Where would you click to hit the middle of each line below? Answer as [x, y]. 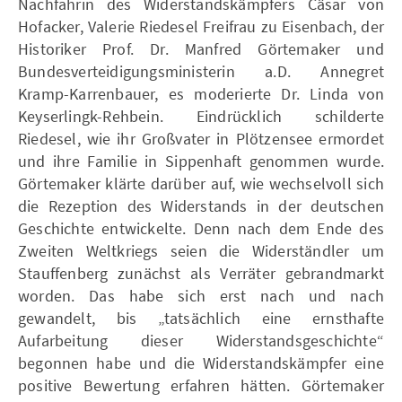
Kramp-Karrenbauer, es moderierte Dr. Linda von [201, 93]
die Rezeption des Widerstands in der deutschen [201, 205]
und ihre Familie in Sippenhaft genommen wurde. [201, 161]
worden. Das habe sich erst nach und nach [201, 295]
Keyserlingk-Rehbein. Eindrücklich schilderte [201, 116]
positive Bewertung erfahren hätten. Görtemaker [201, 385]
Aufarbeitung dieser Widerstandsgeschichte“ [201, 340]
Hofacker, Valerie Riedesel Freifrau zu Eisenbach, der [201, 26]
